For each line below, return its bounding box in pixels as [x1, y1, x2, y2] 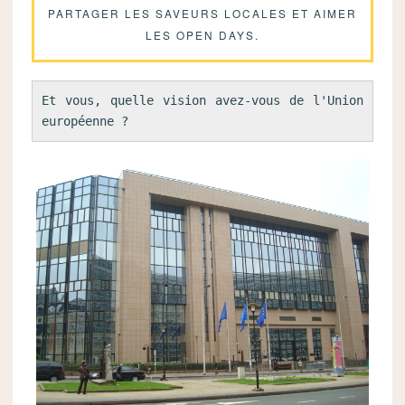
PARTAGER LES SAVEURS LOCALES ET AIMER [47, 5, 357, 21]
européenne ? [41, 113, 128, 128]
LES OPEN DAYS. [145, 26, 259, 42]
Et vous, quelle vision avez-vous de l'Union [41, 92, 364, 108]
